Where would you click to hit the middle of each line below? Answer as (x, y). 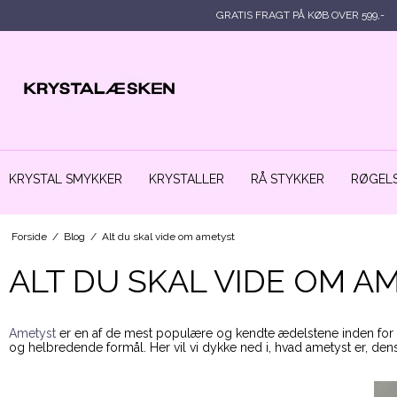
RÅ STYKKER (288, 179)
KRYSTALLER (187, 179)
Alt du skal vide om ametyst (168, 237)
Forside (29, 237)
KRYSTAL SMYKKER (66, 179)
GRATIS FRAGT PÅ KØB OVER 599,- (300, 15)
